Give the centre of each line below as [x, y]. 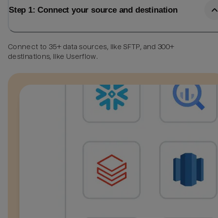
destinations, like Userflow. [53, 56]
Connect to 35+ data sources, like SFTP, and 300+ [91, 46]
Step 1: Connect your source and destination [93, 10]
